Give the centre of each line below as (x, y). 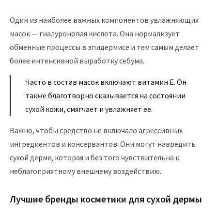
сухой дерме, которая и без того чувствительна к (94, 157)
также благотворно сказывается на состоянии (105, 95)
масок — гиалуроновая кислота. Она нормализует (95, 33)
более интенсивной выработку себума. (77, 61)
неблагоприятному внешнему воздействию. (85, 171)
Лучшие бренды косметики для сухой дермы (106, 199)
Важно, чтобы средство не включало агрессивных (96, 130)
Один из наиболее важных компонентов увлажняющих (104, 20)
